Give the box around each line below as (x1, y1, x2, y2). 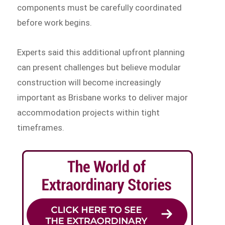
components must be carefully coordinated (17, 2, 182, 13)
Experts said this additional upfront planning (17, 47, 185, 58)
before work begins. (17, 17, 92, 28)
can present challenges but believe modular (17, 62, 181, 73)
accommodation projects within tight (17, 107, 160, 118)
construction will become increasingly (17, 77, 161, 88)
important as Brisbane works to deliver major (17, 92, 188, 103)
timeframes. (17, 123, 65, 133)
